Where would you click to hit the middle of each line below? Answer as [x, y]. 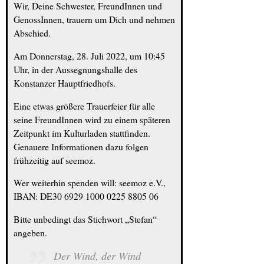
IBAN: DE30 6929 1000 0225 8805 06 [86, 196]
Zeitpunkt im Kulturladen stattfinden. [82, 133]
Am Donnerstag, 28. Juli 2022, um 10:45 [89, 55]
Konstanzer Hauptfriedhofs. [65, 82]
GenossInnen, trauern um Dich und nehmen [94, 19]
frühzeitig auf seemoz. [55, 160]
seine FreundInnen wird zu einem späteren [92, 119]
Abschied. [32, 32]
